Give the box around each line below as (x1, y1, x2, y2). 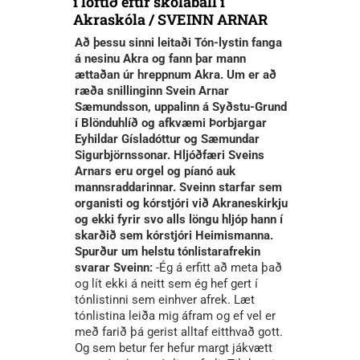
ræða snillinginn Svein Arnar (75, 84, 229, 99)
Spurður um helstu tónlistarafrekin (75, 244, 260, 260)
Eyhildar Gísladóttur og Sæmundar (75, 132, 260, 147)
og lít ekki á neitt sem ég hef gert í (75, 276, 258, 292)
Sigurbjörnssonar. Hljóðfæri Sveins (75, 148, 264, 163)
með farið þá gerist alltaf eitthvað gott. (75, 325, 283, 340)
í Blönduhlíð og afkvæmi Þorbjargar (75, 116, 267, 131)
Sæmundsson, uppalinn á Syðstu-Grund (75, 100, 287, 115)
